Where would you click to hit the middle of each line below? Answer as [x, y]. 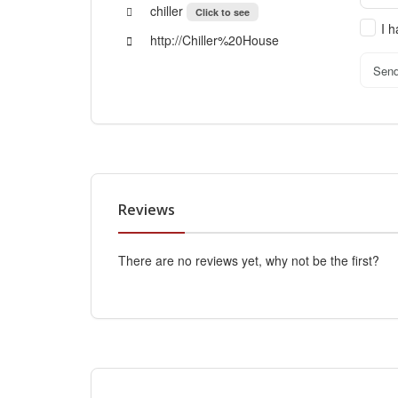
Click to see [223, 12]
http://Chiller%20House [213, 40]
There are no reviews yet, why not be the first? [249, 261]
